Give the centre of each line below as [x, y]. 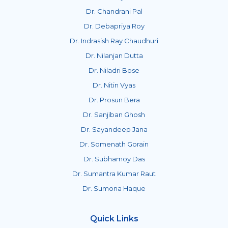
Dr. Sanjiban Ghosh [114, 114]
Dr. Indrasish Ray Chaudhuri [114, 40]
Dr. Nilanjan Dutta [114, 55]
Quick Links [114, 218]
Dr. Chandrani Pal [114, 11]
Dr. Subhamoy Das [114, 159]
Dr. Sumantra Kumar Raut [114, 173]
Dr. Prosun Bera [114, 99]
